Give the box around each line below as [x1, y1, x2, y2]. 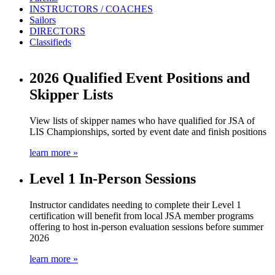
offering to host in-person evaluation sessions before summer [29, 221, 263, 232]
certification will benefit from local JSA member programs [29, 210, 254, 221]
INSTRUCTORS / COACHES [29, 4, 153, 14]
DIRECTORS [29, 26, 85, 36]
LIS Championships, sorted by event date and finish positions [29, 126, 266, 137]
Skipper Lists [29, 86, 113, 103]
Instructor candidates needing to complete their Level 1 [29, 199, 241, 210]
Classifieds [29, 37, 71, 47]
